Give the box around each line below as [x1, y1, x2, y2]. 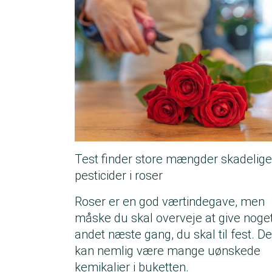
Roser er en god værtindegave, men [75, 194, 265, 209]
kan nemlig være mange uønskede [75, 243, 260, 259]
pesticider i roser [75, 168, 163, 183]
